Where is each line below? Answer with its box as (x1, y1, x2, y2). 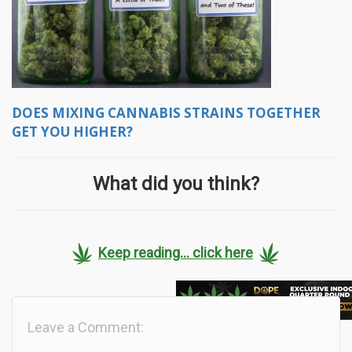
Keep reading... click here (98, 244, 253, 261)
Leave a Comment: (27, 319, 144, 336)
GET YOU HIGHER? (12, 123, 133, 141)
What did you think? (93, 173, 259, 196)
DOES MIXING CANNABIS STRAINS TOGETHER (12, 104, 321, 123)
